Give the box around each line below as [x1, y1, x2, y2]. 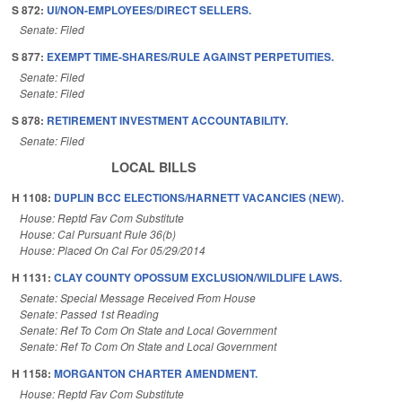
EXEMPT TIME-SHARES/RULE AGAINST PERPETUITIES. [47, 48, 334, 66]
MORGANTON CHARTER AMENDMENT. [54, 364, 258, 381]
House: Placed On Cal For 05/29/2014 [20, 242, 205, 258]
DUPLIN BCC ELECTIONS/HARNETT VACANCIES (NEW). [54, 189, 344, 206]
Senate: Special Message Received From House [20, 289, 256, 305]
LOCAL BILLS [111, 157, 197, 176]
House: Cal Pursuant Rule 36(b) [20, 226, 176, 242]
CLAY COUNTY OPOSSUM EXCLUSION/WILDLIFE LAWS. [54, 269, 342, 286]
